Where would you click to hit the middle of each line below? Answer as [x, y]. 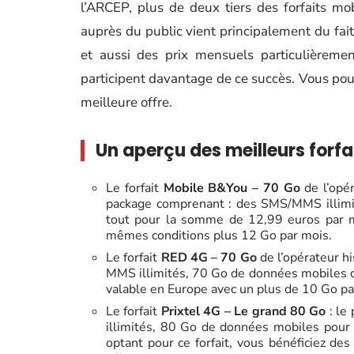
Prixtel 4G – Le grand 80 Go [245, 311]
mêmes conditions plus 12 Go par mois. [219, 235]
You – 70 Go [265, 188]
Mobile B [190, 188]
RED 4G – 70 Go [209, 257]
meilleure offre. [126, 102]
